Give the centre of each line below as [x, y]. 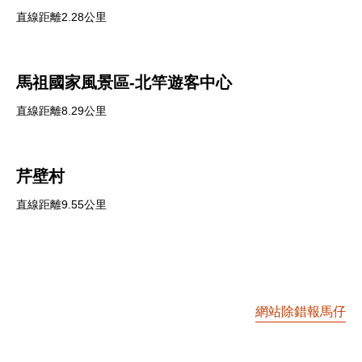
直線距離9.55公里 [61, 204]
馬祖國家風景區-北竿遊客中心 [124, 82]
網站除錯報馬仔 [301, 311]
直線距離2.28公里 [61, 17]
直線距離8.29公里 [61, 111]
